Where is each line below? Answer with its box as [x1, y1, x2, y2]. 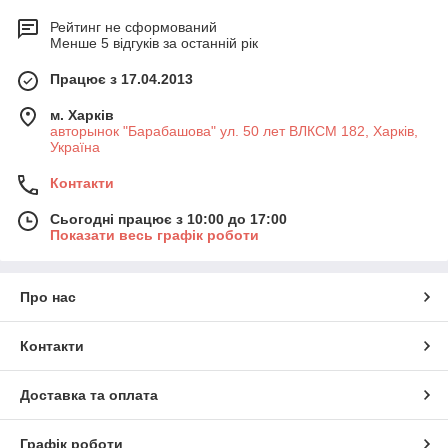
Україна [50, 139, 100, 155]
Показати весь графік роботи [50, 227, 259, 243]
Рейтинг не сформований [50, 19, 217, 35]
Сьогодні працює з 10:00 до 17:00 [50, 211, 287, 227]
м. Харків [50, 107, 114, 123]
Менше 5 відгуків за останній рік [50, 35, 258, 51]
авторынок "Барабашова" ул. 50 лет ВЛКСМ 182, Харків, [50, 123, 418, 139]
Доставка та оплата [20, 387, 158, 403]
